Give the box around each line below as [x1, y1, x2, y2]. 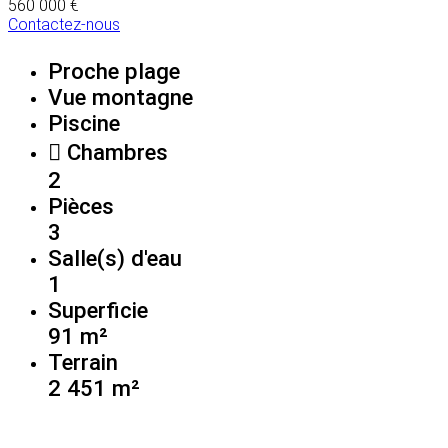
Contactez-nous [8, 14, 120, 34]
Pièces [48, 192, 114, 219]
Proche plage [48, 57, 180, 84]
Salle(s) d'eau [48, 244, 182, 271]
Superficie [48, 296, 148, 323]
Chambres [61, 138, 168, 165]
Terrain [48, 348, 118, 375]
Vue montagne [48, 83, 193, 110]
